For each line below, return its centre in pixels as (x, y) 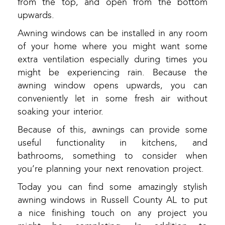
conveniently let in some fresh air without (113, 99)
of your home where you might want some (113, 47)
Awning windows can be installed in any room (113, 34)
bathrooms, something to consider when (113, 156)
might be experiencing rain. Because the (113, 73)
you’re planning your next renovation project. (111, 169)
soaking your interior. (61, 112)
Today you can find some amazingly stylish (113, 187)
